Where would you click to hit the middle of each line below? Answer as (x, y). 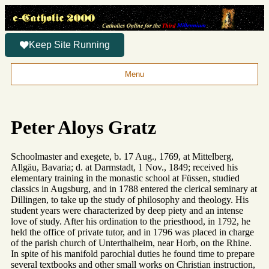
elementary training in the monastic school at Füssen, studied (125, 178)
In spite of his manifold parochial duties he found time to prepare (133, 253)
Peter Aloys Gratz (83, 127)
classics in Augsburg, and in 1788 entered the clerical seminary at (134, 189)
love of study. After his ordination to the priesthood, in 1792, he (131, 221)
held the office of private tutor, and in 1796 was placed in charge (132, 232)
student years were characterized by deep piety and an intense (127, 210)
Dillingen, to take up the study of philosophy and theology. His (130, 199)
